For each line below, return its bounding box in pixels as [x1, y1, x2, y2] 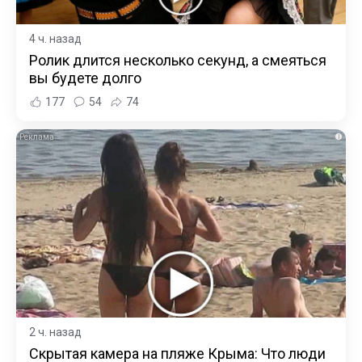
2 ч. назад [29, 326, 82, 339]
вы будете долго [29, 69, 141, 87]
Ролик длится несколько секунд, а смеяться [29, 52, 326, 69]
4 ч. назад [29, 32, 82, 46]
